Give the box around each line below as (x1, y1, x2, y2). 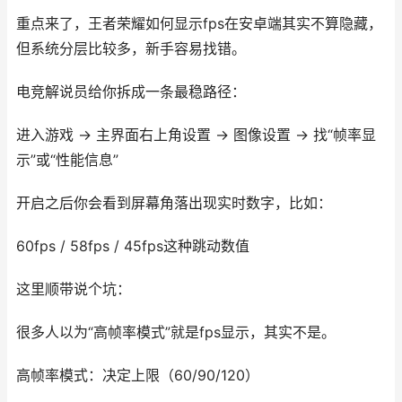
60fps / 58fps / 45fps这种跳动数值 (16, 238, 249, 255)
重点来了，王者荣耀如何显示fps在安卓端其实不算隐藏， (16, 15, 382, 32)
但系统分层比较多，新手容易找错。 (16, 40, 246, 57)
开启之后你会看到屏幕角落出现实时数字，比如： (16, 195, 332, 212)
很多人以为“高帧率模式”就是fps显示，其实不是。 (16, 324, 336, 341)
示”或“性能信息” (16, 152, 118, 169)
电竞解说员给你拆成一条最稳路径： (16, 83, 246, 100)
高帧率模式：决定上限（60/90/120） (16, 367, 259, 384)
